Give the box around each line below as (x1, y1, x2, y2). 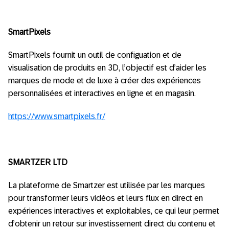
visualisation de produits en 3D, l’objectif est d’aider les (8, 63, 207, 72)
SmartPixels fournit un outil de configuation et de (8, 51, 181, 59)
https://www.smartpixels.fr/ (8, 112, 105, 121)
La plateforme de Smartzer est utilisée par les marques (8, 181, 205, 190)
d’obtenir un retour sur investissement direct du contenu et (8, 219, 216, 228)
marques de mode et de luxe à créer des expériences (8, 76, 201, 85)
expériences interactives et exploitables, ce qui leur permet (8, 207, 219, 215)
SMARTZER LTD (8, 158, 67, 167)
